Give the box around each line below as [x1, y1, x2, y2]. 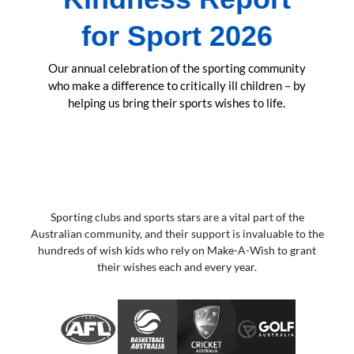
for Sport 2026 [81, 20, 273, 53]
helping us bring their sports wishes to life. [68, 96, 286, 111]
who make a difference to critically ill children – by [47, 78, 306, 93]
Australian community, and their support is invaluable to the [30, 228, 324, 241]
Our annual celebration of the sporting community [47, 61, 306, 76]
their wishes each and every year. [97, 261, 257, 274]
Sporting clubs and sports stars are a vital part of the [50, 211, 304, 224]
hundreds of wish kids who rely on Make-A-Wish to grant [38, 244, 316, 258]
